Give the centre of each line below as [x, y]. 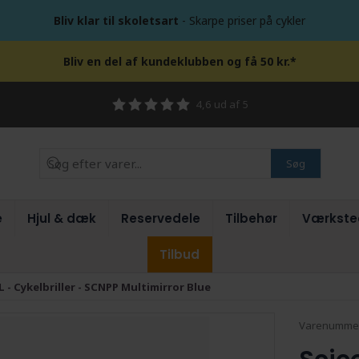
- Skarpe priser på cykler [242, 20]
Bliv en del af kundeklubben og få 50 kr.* [179, 61]
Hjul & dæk [62, 218]
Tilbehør [251, 218]
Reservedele [161, 218]
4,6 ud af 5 [222, 104]
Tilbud [179, 254]
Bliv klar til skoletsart [116, 20]
